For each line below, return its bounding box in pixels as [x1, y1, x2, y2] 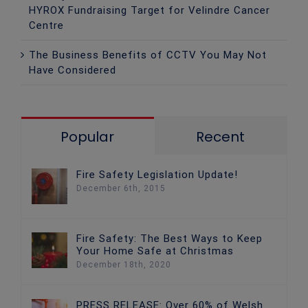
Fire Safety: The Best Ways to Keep [76, 232, 263, 245]
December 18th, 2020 [76, 259, 171, 269]
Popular [60, 126, 115, 146]
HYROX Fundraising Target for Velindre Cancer [29, 3, 270, 16]
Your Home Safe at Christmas [76, 244, 234, 257]
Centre [29, 19, 64, 32]
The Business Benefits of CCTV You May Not [29, 48, 267, 61]
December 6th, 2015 [76, 183, 166, 193]
